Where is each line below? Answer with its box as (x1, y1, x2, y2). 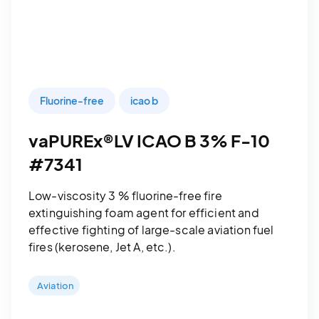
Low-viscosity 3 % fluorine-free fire (28, 187, 222, 203)
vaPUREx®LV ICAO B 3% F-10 (28, 129, 270, 151)
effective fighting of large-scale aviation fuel (28, 221, 274, 237)
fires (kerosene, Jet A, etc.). (28, 239, 176, 254)
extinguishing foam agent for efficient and (28, 204, 259, 220)
